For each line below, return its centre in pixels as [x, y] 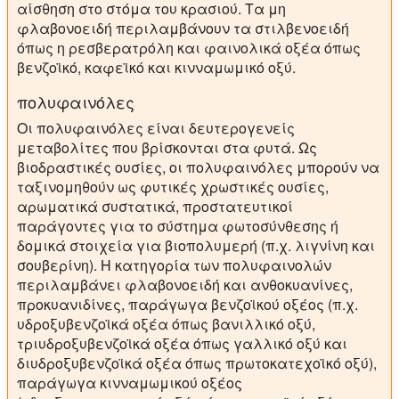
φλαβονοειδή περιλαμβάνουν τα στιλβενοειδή [183, 28]
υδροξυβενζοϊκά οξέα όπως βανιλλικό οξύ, [166, 324]
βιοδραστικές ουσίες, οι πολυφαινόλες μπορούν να [198, 167]
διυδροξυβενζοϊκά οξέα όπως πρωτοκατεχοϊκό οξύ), [197, 363]
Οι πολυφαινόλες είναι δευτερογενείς [156, 128]
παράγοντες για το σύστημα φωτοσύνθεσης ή [178, 226]
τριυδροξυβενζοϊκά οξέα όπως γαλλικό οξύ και [182, 344]
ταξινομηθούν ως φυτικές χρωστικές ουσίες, [173, 187]
